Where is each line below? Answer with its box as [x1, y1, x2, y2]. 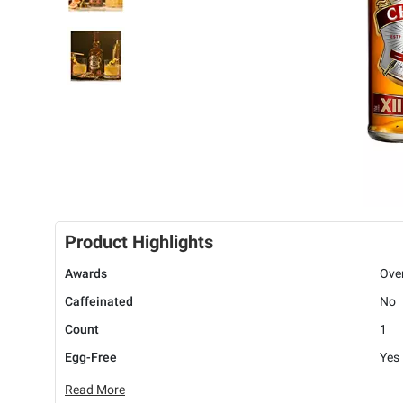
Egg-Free [65, 350, 117, 365]
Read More [65, 382, 125, 398]
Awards [65, 266, 107, 282]
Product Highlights [65, 231, 213, 254]
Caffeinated [65, 294, 133, 309]
